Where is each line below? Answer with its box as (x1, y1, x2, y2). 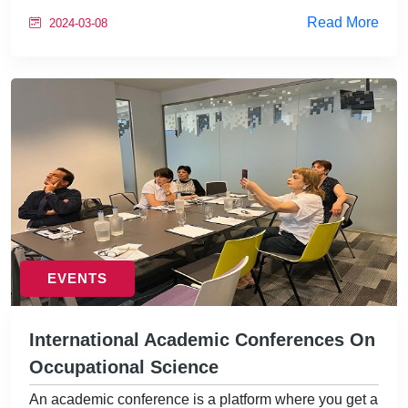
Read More (307, 15, 379, 30)
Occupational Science (29, 357, 219, 377)
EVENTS (47, 270, 107, 286)
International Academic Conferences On (29, 330, 375, 350)
